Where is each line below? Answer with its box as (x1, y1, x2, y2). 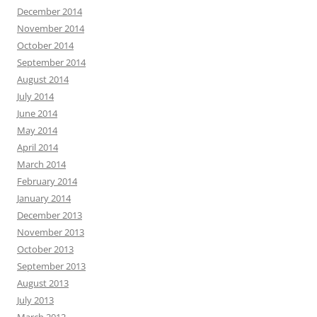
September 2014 (17, 56, 86, 69)
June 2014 (17, 107, 57, 120)
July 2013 (17, 294, 54, 307)
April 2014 (17, 141, 58, 154)
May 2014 (17, 124, 57, 137)
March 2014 (17, 158, 66, 171)
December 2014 (17, 5, 82, 18)
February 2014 (17, 175, 77, 188)
